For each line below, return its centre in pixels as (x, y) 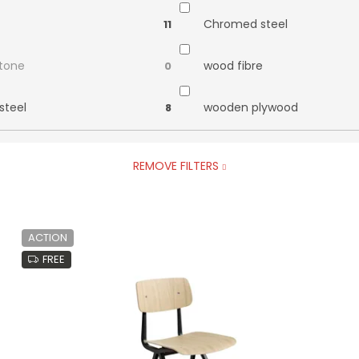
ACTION (47, 237)
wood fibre (233, 66)
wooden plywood (251, 108)
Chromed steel (246, 24)
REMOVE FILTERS (175, 165)
